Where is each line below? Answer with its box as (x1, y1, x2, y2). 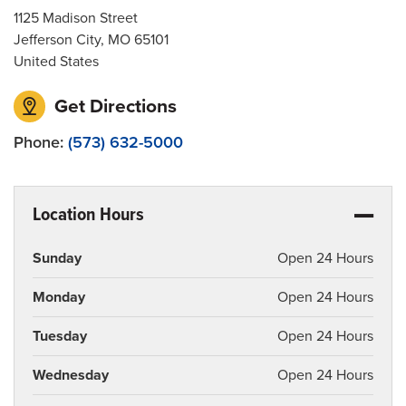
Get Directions (50, 94, 177, 118)
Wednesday (33, 365, 109, 384)
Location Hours (33, 202, 144, 227)
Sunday (33, 248, 82, 267)
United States (14, 52, 99, 71)
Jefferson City (14, 30, 101, 49)
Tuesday (33, 326, 87, 345)
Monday (33, 287, 85, 306)
